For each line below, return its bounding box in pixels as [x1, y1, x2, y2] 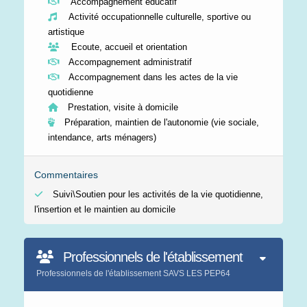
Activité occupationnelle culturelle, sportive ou [64, 11, 251, 22]
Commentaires [34, 169, 98, 180]
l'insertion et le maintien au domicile [34, 204, 175, 214]
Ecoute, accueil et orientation [66, 41, 187, 52]
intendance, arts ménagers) [48, 132, 156, 143]
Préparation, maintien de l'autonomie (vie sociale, [62, 116, 259, 127]
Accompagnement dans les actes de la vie [66, 71, 238, 82]
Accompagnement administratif [66, 56, 192, 67]
